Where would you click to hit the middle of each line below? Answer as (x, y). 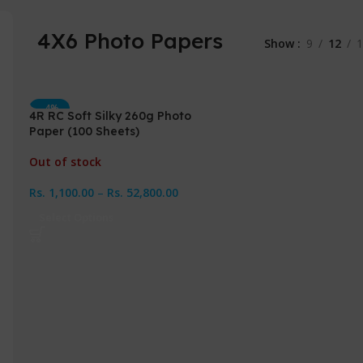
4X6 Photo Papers (130, 41)
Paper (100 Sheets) (84, 131)
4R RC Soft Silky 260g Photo (110, 116)
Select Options (76, 217)
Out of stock (65, 162)
